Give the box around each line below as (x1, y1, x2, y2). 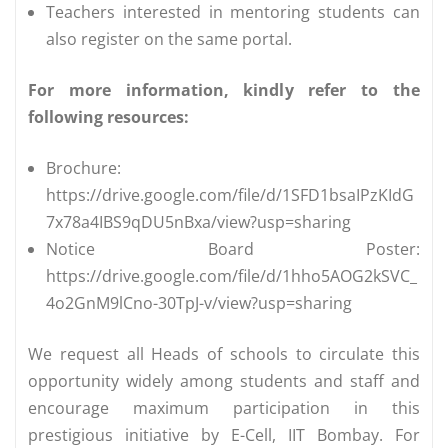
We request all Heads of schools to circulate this (28, 343, 420, 366)
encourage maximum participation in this (28, 397, 420, 420)
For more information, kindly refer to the (28, 79, 420, 102)
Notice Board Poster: (46, 238, 420, 261)
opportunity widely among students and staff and (28, 370, 420, 393)
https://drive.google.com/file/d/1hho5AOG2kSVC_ (46, 265, 417, 288)
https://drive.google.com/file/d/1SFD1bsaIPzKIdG (46, 184, 414, 207)
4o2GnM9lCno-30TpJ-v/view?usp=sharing (46, 292, 352, 315)
